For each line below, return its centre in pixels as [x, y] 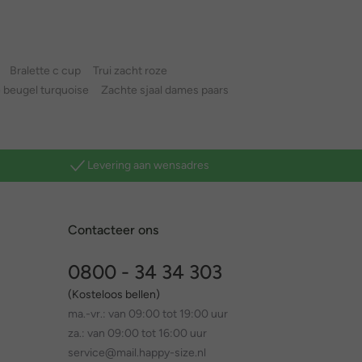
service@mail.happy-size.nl [137, 353]
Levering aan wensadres [148, 166]
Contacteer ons [113, 230]
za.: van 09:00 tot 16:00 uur [137, 334]
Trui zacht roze [130, 71]
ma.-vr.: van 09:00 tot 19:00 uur [147, 314]
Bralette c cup [45, 71]
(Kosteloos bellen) [114, 295]
